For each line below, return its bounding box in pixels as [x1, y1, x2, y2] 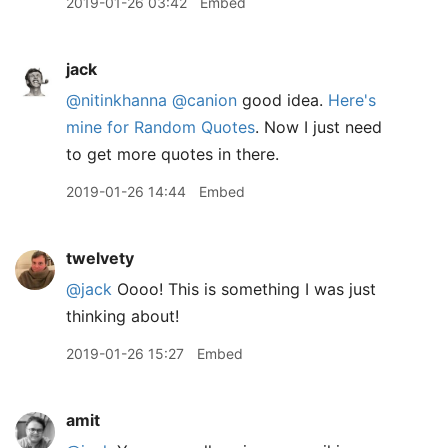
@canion [172, 90, 237, 110]
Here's [328, 90, 376, 110]
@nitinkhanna [66, 90, 167, 110]
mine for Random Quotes [66, 117, 255, 137]
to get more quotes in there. [66, 144, 279, 164]
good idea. [237, 90, 328, 110]
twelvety [66, 248, 134, 268]
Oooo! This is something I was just [112, 279, 376, 299]
